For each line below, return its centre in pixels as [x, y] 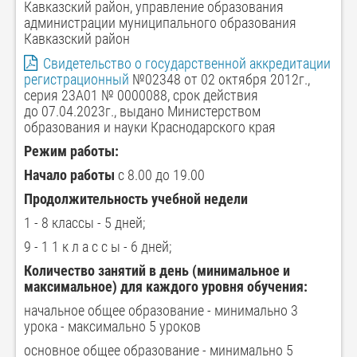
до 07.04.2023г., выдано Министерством [142, 112]
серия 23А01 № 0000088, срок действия [141, 96]
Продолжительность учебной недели [136, 199]
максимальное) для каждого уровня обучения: [166, 287]
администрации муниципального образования [160, 23]
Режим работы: [71, 151]
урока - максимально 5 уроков [112, 327]
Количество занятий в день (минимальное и [157, 271]
